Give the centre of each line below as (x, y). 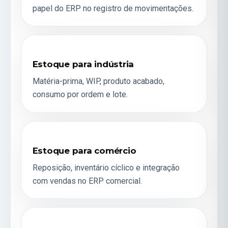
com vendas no (60, 181)
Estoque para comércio (84, 150)
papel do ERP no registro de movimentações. (113, 8)
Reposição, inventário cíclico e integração (106, 167)
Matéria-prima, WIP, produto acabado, (98, 81)
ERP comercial (114, 181)
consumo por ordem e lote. (80, 95)
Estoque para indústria (83, 64)
